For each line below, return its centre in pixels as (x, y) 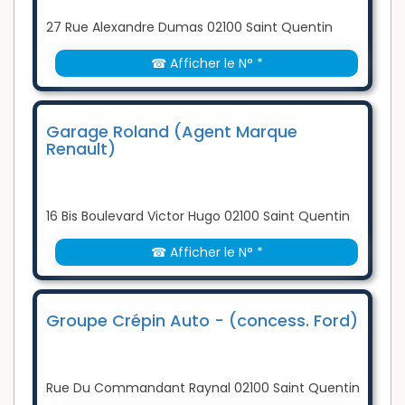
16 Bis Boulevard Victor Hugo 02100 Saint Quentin (198, 217)
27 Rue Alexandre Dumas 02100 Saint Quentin (189, 28)
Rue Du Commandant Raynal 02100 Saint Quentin (203, 388)
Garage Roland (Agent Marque (172, 132)
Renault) (81, 149)
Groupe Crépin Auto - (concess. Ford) (202, 321)
